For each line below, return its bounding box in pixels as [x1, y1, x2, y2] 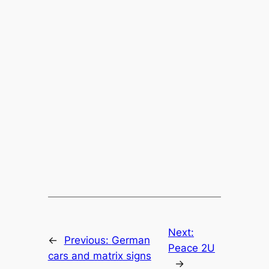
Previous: [64, 234, 112, 247]
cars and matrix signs [47, 250, 151, 262]
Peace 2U [168, 242, 215, 255]
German [111, 234, 150, 247]
